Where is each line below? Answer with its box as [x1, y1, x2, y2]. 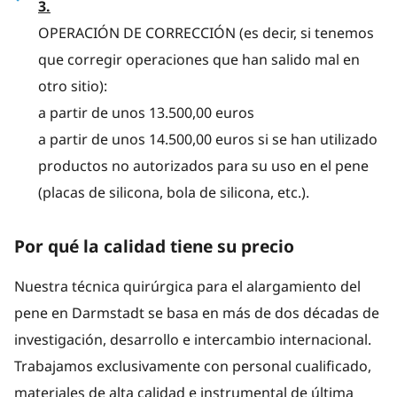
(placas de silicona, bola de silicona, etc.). [37, 183, 309, 202]
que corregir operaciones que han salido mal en [37, 50, 360, 69]
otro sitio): [37, 76, 107, 96]
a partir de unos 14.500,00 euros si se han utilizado [37, 129, 378, 149]
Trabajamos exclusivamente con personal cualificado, [14, 356, 371, 376]
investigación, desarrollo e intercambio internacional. [14, 330, 371, 349]
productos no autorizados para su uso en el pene [37, 156, 369, 175]
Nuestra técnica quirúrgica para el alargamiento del [14, 276, 361, 296]
